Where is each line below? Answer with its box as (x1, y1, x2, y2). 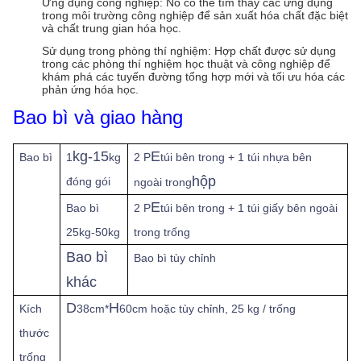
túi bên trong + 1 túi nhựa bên (160, 151, 313, 164)
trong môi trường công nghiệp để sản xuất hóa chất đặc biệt (42, 9, 348, 22)
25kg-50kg (66, 226, 121, 239)
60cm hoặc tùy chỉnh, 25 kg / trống (119, 302, 297, 315)
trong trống (134, 226, 191, 239)
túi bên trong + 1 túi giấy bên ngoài (160, 201, 338, 214)
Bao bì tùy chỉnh (134, 251, 217, 264)
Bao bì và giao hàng (13, 106, 183, 128)
